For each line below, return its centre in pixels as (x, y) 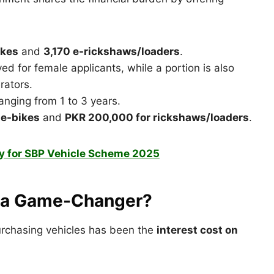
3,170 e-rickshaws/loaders (112, 51)
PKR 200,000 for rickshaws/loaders (157, 117)
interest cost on (197, 230)
